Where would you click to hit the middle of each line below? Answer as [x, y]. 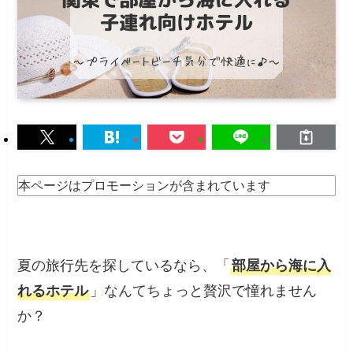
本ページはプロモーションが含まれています [145, 185]
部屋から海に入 [282, 265]
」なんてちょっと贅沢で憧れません [204, 290]
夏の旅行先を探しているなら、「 [124, 265]
